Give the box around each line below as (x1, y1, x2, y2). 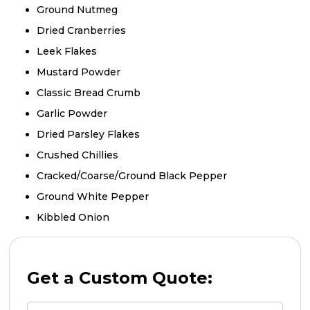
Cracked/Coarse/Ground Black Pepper (37, 169, 228, 182)
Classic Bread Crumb (37, 86, 141, 99)
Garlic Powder (37, 107, 108, 120)
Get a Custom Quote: (27, 267, 213, 288)
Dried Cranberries (37, 24, 127, 37)
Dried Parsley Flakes (37, 127, 140, 140)
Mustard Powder (37, 65, 121, 78)
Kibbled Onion (37, 210, 110, 224)
